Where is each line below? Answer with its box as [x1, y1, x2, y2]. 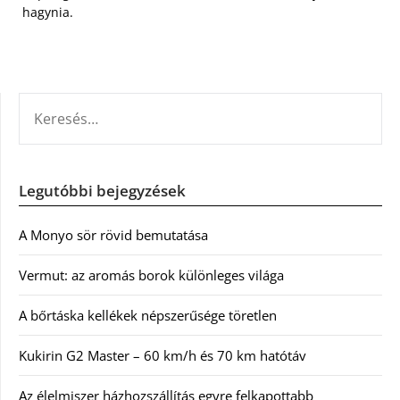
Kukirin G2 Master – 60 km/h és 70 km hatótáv [19, 346, 306, 365]
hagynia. [22, 4, 73, 21]
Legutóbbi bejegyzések [19, 180, 186, 202]
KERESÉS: [18, 94, 73, 112]
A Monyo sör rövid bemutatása [19, 226, 208, 245]
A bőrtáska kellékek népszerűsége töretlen [19, 306, 277, 325]
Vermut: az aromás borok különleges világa [19, 266, 284, 285]
